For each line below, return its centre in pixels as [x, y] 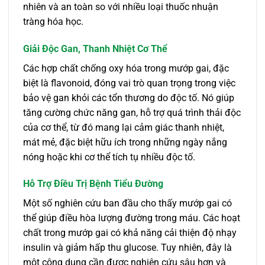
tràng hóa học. [53, 21]
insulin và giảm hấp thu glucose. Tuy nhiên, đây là [127, 248]
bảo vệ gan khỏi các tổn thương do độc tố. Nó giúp [129, 98]
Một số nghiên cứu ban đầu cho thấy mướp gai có [127, 203]
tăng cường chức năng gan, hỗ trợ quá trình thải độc [132, 112]
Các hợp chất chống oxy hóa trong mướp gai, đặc [126, 68]
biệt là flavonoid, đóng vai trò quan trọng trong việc [129, 83]
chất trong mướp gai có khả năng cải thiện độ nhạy [130, 233]
